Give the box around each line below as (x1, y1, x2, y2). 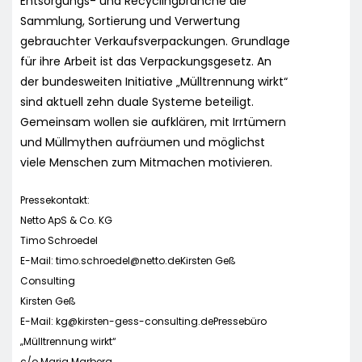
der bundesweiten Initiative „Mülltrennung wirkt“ (20, 73, 288, 90)
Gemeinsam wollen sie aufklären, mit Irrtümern (20, 113, 286, 130)
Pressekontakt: (20, 192, 90, 207)
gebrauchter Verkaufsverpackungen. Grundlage (20, 32, 290, 49)
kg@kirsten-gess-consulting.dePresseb (56, 314, 250, 328)
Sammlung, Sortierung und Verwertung (20, 12, 240, 29)
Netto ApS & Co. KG (20, 213, 112, 227)
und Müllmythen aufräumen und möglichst (20, 133, 265, 150)
